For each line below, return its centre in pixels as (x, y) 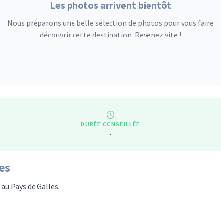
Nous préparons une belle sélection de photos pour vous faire (110, 23)
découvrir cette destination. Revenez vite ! (110, 35)
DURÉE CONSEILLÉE (110, 124)
